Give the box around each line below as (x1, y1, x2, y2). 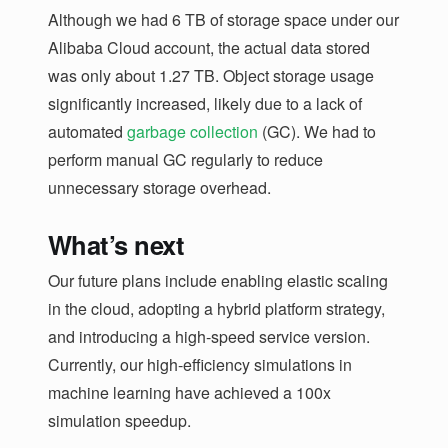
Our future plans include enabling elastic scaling (48, 268, 388, 292)
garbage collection (127, 119, 258, 143)
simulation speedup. (48, 408, 191, 432)
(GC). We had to (258, 119, 376, 143)
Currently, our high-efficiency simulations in (48, 352, 352, 376)
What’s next (48, 225, 185, 263)
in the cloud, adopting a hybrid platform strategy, (48, 296, 385, 320)
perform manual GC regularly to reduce (48, 147, 323, 171)
